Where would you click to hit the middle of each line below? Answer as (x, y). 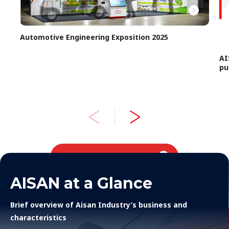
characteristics (38, 217)
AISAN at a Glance (81, 183)
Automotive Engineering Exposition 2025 (94, 37)
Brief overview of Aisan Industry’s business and (99, 204)
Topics (107, 155)
